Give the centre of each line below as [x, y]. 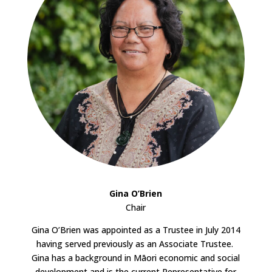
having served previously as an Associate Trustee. [136, 243]
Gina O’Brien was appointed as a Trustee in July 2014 [136, 229]
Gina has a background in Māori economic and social [136, 257]
